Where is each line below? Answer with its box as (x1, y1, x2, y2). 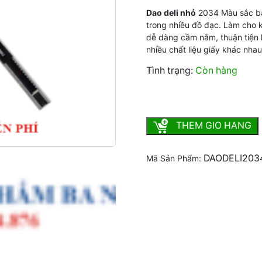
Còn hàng (195, 64, 237, 76)
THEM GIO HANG (174, 119, 251, 131)
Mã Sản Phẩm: (146, 153, 204, 164)
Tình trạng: (146, 64, 195, 76)
